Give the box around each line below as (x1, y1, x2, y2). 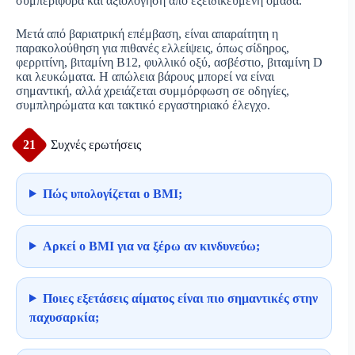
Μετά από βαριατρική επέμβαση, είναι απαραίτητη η (16, 26, 278, 40)
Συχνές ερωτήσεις (51, 137, 141, 151)
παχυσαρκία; (29, 310, 99, 324)
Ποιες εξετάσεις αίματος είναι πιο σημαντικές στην (42, 291, 318, 305)
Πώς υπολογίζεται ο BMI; (42, 186, 182, 200)
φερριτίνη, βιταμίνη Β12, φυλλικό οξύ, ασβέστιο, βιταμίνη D (16, 55, 323, 69)
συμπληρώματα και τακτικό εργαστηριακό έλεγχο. (16, 97, 270, 112)
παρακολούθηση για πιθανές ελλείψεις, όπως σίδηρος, (16, 40, 289, 55)
